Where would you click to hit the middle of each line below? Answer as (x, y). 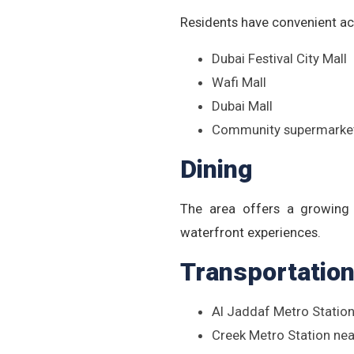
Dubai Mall (242, 106)
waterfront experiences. (250, 232)
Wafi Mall (239, 82)
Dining (217, 169)
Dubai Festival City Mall (279, 58)
